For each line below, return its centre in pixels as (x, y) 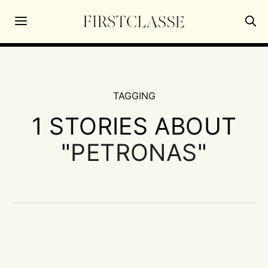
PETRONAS (134, 152)
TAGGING (134, 95)
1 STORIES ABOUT (134, 126)
